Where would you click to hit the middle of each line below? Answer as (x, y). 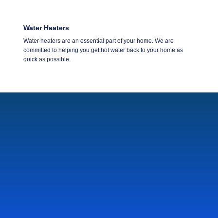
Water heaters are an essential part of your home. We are (99, 41)
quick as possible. (47, 59)
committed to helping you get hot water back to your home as (103, 50)
